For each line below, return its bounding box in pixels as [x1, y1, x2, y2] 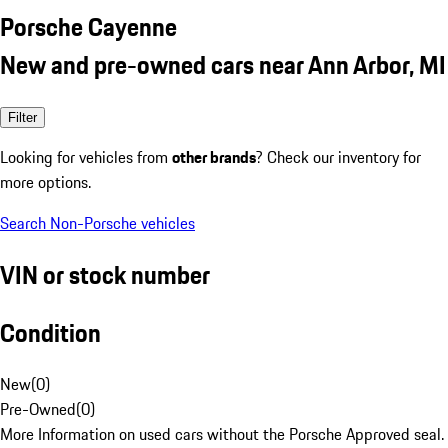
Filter [8, 109, 37, 125]
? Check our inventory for [256, 144, 421, 169]
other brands [172, 144, 256, 169]
